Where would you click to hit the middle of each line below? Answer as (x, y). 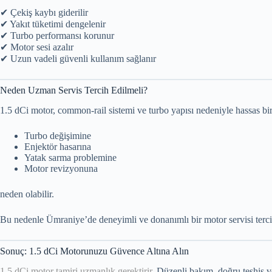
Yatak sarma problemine (70, 158)
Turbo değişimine (58, 136)
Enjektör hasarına (58, 147)
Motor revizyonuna (61, 169)
